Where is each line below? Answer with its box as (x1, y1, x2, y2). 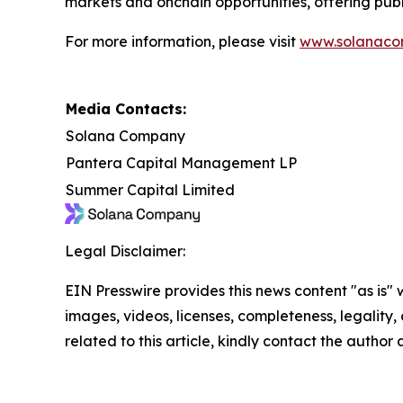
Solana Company (66, 126, 185, 145)
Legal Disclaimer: (65, 241, 185, 260)
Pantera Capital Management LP (66, 153, 297, 172)
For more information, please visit (65, 31, 300, 50)
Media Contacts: (66, 99, 186, 118)
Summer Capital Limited (66, 180, 235, 199)
